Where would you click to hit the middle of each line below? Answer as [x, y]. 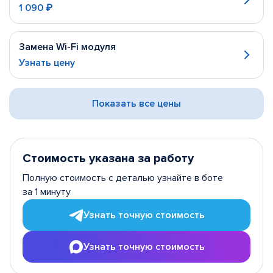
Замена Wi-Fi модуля [67, 47]
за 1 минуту [47, 192]
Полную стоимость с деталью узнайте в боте [123, 178]
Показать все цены [136, 104]
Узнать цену [47, 63]
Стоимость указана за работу [108, 158]
